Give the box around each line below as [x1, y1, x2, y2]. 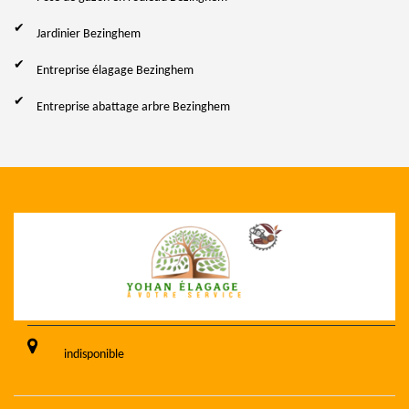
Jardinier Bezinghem [37, 26, 141, 41]
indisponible [64, 348, 124, 362]
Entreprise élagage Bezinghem [37, 63, 194, 78]
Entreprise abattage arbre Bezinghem [37, 100, 230, 114]
